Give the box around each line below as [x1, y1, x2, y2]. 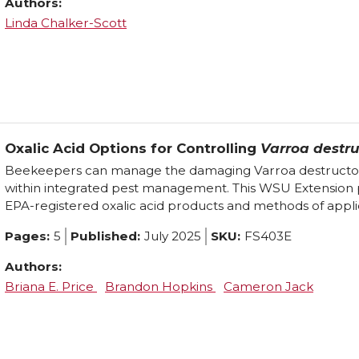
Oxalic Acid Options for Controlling [5, 140, 260, 157]
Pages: [5, 228, 50, 244]
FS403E [244, 228, 292, 244]
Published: [71, 228, 140, 244]
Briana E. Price [5, 278, 97, 294]
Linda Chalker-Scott [5, 14, 127, 30]
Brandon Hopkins [105, 278, 216, 294]
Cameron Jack [224, 278, 313, 294]
